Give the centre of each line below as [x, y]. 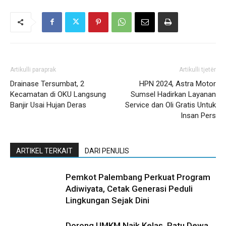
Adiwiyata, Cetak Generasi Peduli [129, 188]
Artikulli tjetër [197, 69]
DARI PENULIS [107, 151]
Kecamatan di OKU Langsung [58, 94]
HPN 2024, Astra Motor [178, 83]
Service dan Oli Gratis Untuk [171, 105]
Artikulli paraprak [33, 69]
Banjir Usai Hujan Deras [48, 105]
